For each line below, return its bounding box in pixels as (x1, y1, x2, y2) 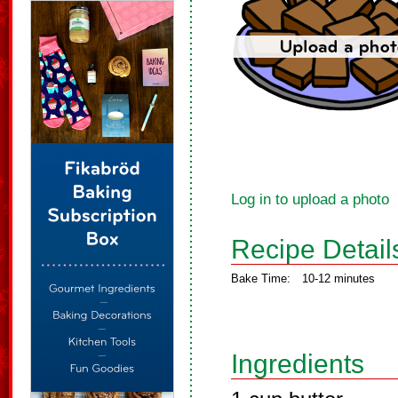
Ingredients (231, 349, 364, 378)
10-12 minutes (302, 272, 375, 285)
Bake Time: (231, 272, 291, 285)
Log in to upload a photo (231, 191, 389, 208)
